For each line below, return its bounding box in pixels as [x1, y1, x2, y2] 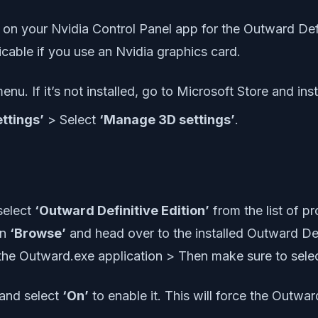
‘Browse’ [10, 225, 66, 241]
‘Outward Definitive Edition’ [35, 202, 209, 218]
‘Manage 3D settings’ [99, 111, 235, 127]
